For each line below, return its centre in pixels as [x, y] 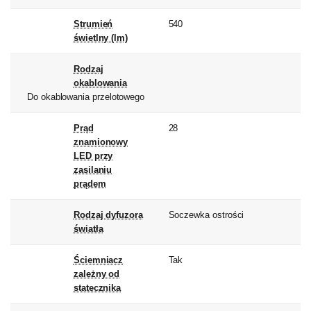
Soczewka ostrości [206, 215]
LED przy [93, 156]
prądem [90, 184]
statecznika [97, 288]
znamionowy [101, 142]
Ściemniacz [98, 260]
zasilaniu [93, 170]
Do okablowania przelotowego [86, 97]
